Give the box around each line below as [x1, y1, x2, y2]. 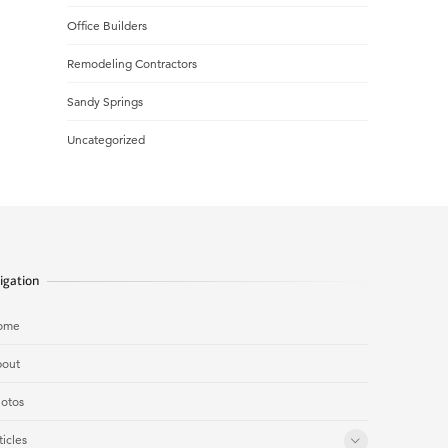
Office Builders [66, 18, 147, 33]
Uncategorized [66, 132, 145, 147]
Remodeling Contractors [66, 56, 197, 71]
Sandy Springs [66, 94, 143, 109]
